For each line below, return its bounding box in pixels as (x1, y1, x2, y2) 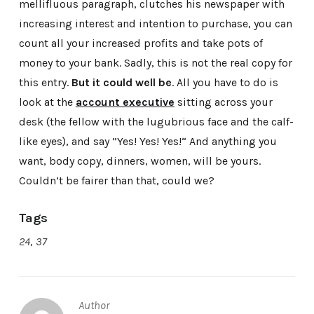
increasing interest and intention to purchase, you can (18, 17, 292, 31)
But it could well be (71, 76, 172, 90)
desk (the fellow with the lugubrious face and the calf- (18, 115, 294, 129)
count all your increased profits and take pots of (18, 36, 263, 50)
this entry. (18, 76, 71, 90)
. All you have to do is (171, 76, 278, 90)
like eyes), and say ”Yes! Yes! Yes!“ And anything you (18, 135, 277, 149)
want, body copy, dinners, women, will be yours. (18, 154, 261, 168)
